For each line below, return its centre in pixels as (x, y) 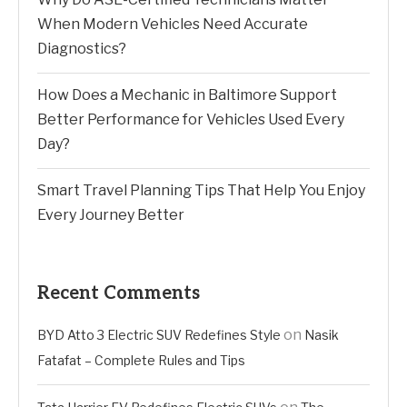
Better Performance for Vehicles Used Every (191, 119)
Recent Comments (119, 293)
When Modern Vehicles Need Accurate (173, 24)
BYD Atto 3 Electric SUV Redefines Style (159, 335)
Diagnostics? (82, 49)
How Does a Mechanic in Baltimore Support (187, 95)
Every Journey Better (111, 215)
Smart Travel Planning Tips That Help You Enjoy (201, 190)
